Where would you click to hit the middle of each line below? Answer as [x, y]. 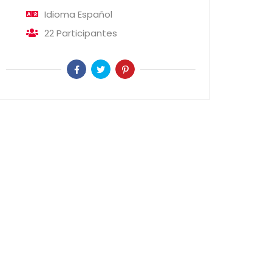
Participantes [87, 33]
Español [95, 15]
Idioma [60, 15]
